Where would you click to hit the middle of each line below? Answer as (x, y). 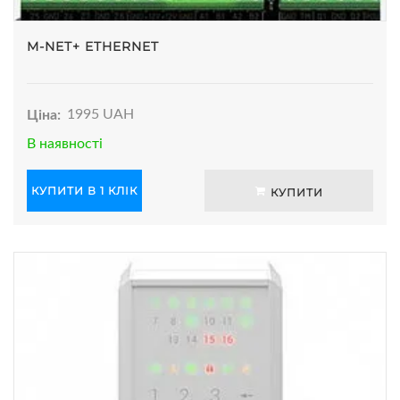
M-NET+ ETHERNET (93, 46)
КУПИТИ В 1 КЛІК (84, 190)
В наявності (65, 143)
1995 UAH (101, 115)
